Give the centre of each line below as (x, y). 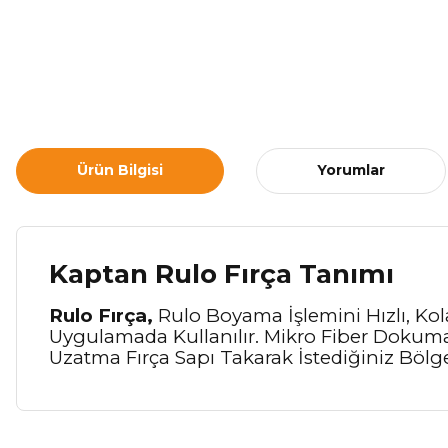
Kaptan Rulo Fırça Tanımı (221, 273)
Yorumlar (351, 170)
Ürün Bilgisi (120, 170)
